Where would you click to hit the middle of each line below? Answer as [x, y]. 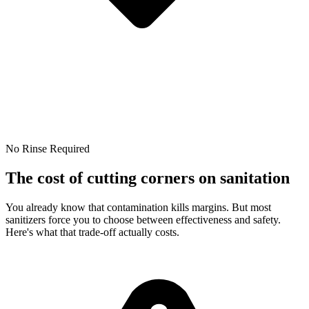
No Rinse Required [48, 148]
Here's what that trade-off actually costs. [92, 232]
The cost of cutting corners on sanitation [148, 178]
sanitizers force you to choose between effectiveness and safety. [143, 219]
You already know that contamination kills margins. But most [138, 207]
